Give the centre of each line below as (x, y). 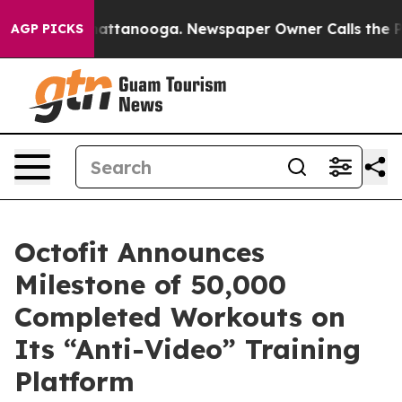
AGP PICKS (47, 29)
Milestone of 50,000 (150, 284)
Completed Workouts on (180, 317)
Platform (74, 381)
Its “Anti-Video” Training (188, 349)
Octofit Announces (140, 252)
